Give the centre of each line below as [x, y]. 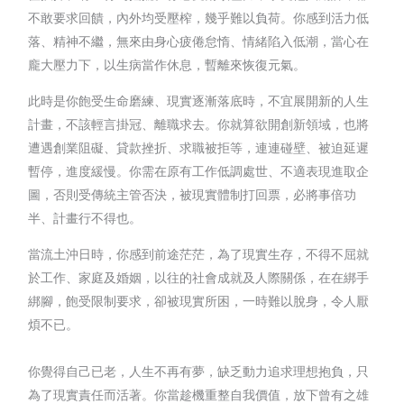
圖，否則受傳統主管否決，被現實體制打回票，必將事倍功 [193, 194]
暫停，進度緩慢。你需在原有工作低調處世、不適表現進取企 [199, 170]
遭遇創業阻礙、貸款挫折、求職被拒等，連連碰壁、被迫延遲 [199, 147]
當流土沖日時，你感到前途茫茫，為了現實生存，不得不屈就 [199, 253]
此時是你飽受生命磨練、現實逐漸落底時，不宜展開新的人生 [199, 100]
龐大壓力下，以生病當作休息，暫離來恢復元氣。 [167, 64]
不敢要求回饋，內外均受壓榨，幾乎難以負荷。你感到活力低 [199, 17]
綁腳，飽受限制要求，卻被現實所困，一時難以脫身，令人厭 [199, 300]
